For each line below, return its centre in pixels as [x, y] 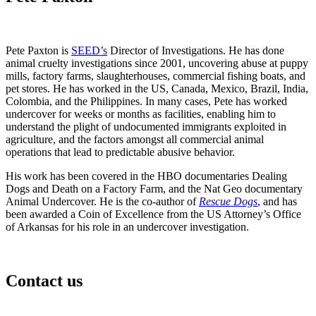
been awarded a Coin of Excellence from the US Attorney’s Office [153, 214]
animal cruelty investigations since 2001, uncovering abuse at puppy [157, 63]
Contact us [44, 280]
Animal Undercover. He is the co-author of [102, 201]
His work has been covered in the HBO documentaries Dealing [146, 176]
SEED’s [89, 50]
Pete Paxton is [38, 50]
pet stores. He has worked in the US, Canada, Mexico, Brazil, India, [157, 88]
